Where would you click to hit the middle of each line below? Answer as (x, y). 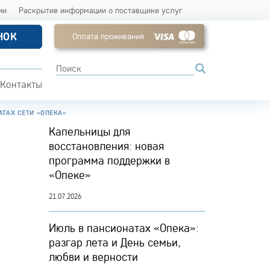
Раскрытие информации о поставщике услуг (101, 10)
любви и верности (93, 257)
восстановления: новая (106, 146)
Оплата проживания (108, 36)
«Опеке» (70, 175)
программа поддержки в (109, 160)
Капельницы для (89, 131)
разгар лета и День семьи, (115, 242)
